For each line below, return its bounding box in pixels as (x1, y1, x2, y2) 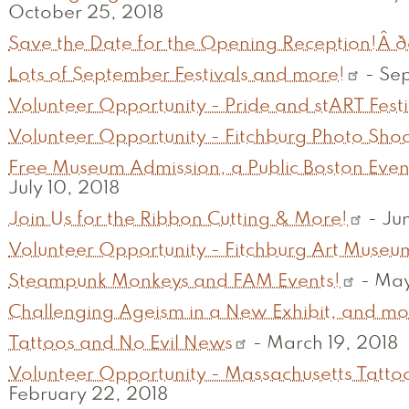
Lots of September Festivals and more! (8, 68, 345, 85)
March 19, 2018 (267, 336, 399, 353)
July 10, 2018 (8, 181, 120, 198)
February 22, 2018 (8, 387, 168, 404)
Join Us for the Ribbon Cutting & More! (8, 212, 348, 229)
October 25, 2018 (8, 5, 163, 23)
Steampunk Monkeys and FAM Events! (8, 274, 341, 291)
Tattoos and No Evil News (8, 336, 233, 353)
